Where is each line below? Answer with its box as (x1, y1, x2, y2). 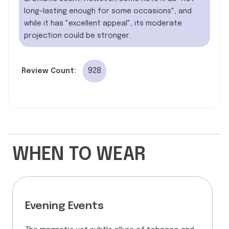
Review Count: (21, 67, 76, 75)
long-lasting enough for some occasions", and (24, 7, 192, 15)
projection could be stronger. (24, 32, 130, 39)
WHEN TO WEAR (12, 145, 146, 164)
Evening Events (25, 200, 104, 212)
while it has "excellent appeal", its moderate (24, 19, 182, 27)
